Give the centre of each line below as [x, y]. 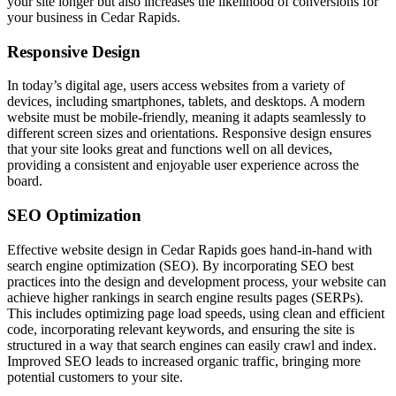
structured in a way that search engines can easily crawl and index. [192, 345]
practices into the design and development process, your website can [197, 281]
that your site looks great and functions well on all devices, [170, 149]
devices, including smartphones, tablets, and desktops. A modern [186, 102]
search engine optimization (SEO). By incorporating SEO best [180, 265]
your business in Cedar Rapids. [94, 17]
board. [25, 181]
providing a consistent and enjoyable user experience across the [183, 165]
